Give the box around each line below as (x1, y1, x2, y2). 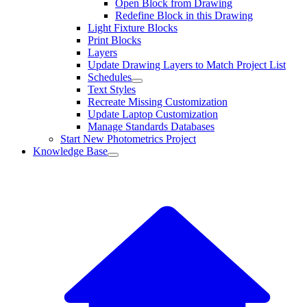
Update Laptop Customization (88, 108, 218, 120)
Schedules (88, 71, 132, 83)
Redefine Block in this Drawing (115, 10, 253, 21)
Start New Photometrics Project (60, 133, 196, 145)
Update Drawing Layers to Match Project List (88, 59, 286, 71)
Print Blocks (88, 34, 141, 46)
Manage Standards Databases (88, 121, 214, 132)
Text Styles (88, 84, 136, 95)
